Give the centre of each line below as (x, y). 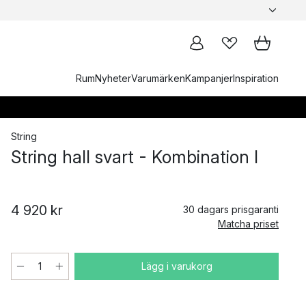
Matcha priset (248, 224)
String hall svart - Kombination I (135, 157)
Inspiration (256, 78)
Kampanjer (209, 78)
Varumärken (158, 78)
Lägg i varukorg (177, 266)
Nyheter (113, 78)
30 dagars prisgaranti (231, 209)
